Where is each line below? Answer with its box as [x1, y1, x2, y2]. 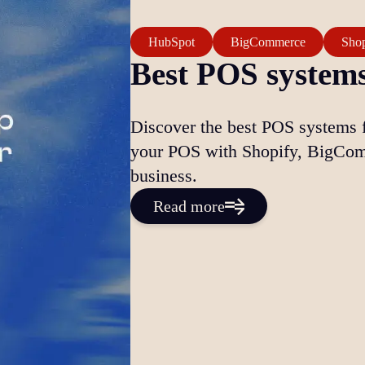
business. [130, 165, 197, 187]
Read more [153, 197, 225, 216]
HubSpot [148, 34, 195, 49]
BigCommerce [231, 34, 306, 49]
